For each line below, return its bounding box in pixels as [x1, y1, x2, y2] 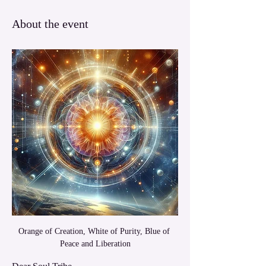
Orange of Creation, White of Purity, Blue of [18, 227, 172, 236]
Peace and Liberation [59, 239, 131, 249]
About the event [12, 17, 88, 31]
